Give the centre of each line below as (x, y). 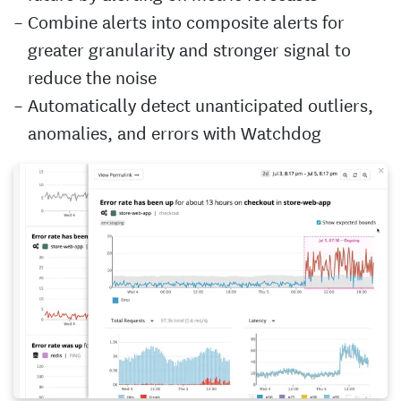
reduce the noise (92, 76)
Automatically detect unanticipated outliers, (200, 104)
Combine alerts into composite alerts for (186, 21)
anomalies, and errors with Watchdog (175, 132)
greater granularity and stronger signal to (189, 48)
